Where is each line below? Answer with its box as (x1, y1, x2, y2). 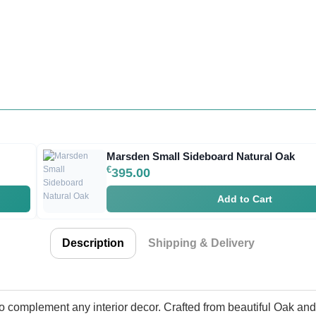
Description (61, 237, 124, 250)
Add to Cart (217, 193, 272, 205)
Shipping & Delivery (147, 237, 255, 250)
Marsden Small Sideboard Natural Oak (107, 150, 295, 162)
